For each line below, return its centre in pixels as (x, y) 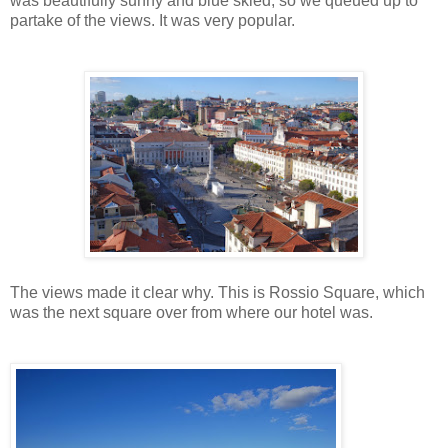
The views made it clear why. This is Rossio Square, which (217, 292)
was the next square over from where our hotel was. (191, 312)
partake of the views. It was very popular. (152, 20)
